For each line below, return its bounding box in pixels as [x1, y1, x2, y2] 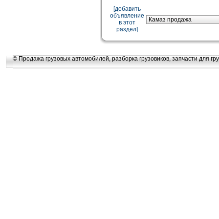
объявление [110, 12, 144, 19]
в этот [119, 19, 135, 26]
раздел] [116, 26, 138, 33]
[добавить [113, 5, 141, 12]
